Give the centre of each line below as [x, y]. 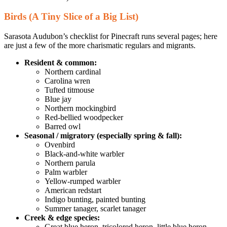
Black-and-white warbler [84, 154]
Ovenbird [60, 144]
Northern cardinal [73, 71]
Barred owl [63, 126]
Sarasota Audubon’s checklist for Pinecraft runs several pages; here [111, 36]
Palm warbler [66, 172]
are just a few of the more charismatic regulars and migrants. [100, 45]
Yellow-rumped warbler [83, 181]
